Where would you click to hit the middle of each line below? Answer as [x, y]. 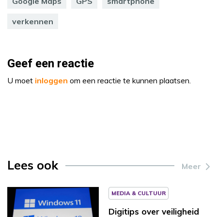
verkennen [33, 21]
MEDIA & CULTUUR [139, 193]
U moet [21, 80]
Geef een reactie [51, 63]
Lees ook [33, 165]
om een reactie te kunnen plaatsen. [129, 80]
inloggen [51, 80]
